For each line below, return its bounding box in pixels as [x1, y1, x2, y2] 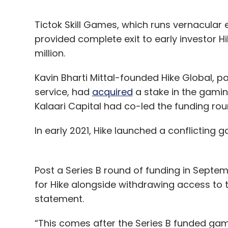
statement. [34, 192, 87, 206]
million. [34, 47, 68, 60]
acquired [92, 85, 133, 99]
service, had [34, 85, 92, 99]
